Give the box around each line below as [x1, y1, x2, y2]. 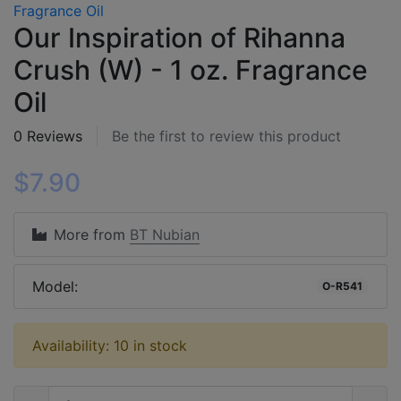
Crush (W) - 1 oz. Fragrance [13, 53, 368, 86]
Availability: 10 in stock [32, 336, 187, 354]
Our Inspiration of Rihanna [13, 21, 346, 54]
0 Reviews [13, 126, 82, 145]
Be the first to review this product [112, 126, 341, 145]
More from [54, 225, 130, 243]
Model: [32, 277, 78, 295]
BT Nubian [130, 225, 200, 243]
